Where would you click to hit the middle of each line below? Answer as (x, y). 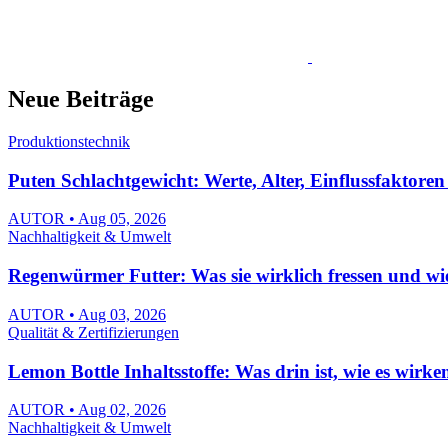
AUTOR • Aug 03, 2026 (87, 314)
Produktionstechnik (69, 141)
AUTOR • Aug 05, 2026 (87, 219)
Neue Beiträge (81, 99)
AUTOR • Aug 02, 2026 (87, 410)
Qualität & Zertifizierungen (93, 332)
